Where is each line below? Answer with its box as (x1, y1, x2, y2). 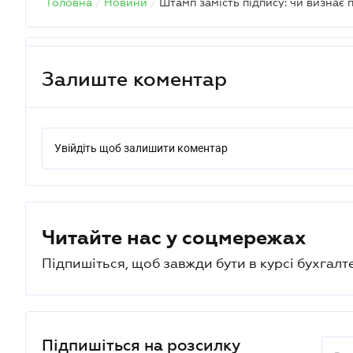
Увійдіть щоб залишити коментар (54, 142, 228, 154)
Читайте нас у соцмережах (42, 226, 307, 248)
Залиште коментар (42, 67, 227, 90)
